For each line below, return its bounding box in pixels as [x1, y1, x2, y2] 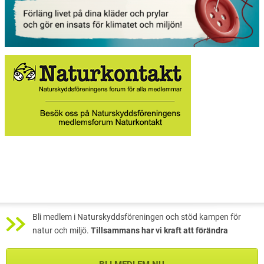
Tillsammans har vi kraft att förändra [91, 225, 228, 236]
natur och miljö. [32, 225, 91, 236]
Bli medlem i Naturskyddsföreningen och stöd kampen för [32, 212, 241, 222]
